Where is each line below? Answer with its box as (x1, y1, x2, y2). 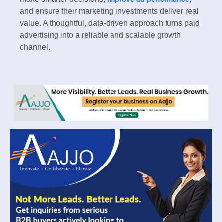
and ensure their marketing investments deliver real (20, 7, 199, 16)
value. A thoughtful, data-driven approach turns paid (20, 19, 200, 28)
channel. (20, 43, 50, 52)
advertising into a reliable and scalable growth (20, 31, 181, 40)
